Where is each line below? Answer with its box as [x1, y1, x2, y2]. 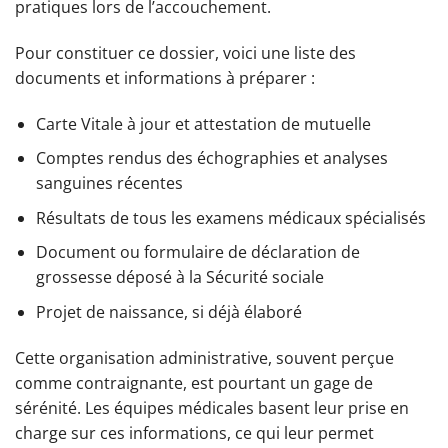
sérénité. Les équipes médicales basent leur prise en [15, 396, 409, 419]
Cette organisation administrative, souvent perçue [15, 346, 394, 369]
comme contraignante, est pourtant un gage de [15, 371, 373, 394]
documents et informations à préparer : [15, 66, 315, 89]
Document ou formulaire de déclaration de [35, 241, 360, 264]
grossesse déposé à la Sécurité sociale [35, 266, 324, 289]
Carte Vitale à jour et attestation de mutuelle [35, 112, 371, 135]
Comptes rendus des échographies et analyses [35, 147, 388, 170]
